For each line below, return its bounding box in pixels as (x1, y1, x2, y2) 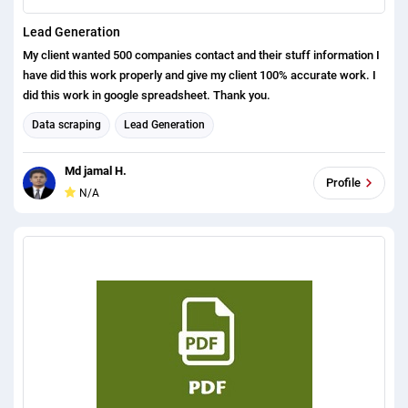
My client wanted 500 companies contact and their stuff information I (23, 47, 376, 62)
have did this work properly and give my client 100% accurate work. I (23, 67, 376, 82)
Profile (326, 176, 361, 190)
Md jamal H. (65, 163, 127, 178)
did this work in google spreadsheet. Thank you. (213, 87, 270, 102)
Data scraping (32, 118, 101, 132)
